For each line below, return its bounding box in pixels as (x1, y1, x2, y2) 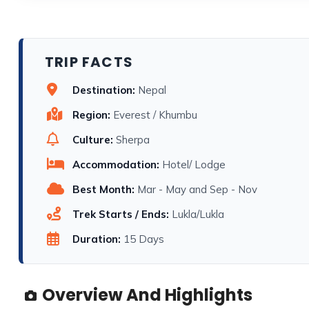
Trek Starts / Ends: (72, 208, 169, 221)
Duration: (72, 232, 121, 246)
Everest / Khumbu (113, 108, 197, 122)
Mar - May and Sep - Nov (137, 183, 257, 197)
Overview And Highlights (42, 283, 252, 307)
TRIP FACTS (45, 52, 133, 72)
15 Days (123, 232, 164, 246)
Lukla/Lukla (172, 208, 224, 221)
